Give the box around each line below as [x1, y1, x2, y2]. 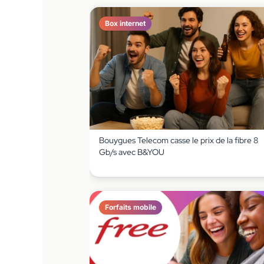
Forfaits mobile [105, 202, 156, 212]
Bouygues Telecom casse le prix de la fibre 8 [99, 134, 258, 146]
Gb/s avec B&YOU [99, 146, 164, 157]
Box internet [105, 18, 146, 28]
